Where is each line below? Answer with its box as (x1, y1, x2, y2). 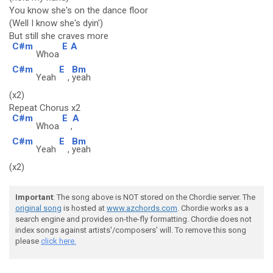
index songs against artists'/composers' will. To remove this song (15, 225, 246, 235)
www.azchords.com (107, 204, 177, 213)
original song (15, 204, 62, 213)
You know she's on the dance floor (9, 5, 148, 16)
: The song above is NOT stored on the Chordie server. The (53, 193, 255, 202)
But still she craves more (9, 30, 108, 41)
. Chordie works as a (177, 204, 249, 213)
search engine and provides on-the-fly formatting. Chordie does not (15, 214, 252, 224)
